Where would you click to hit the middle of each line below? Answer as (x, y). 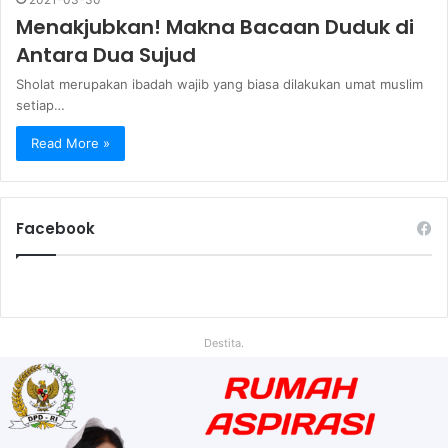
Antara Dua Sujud (106, 55)
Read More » (70, 143)
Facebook (55, 228)
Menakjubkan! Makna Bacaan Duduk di (215, 27)
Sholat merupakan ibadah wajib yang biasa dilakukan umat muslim (219, 84)
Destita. (224, 343)
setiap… (40, 105)
